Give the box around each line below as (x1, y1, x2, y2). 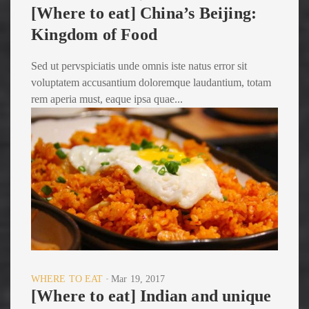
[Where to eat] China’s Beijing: (31, 3, 257, 22)
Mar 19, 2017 (111, 274, 166, 285)
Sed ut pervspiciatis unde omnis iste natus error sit (31, 59, 247, 72)
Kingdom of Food (31, 25, 157, 43)
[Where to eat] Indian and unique (31, 287, 272, 306)
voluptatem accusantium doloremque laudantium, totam (31, 76, 271, 88)
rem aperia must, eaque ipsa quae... (31, 92, 183, 105)
